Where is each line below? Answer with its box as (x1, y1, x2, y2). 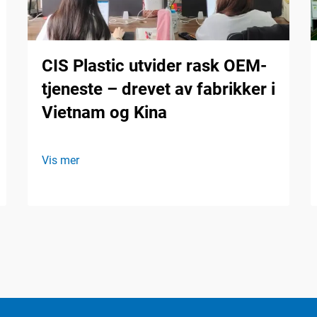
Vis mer (42, 153, 79, 167)
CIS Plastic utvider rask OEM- (42, 55, 267, 76)
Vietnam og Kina (42, 102, 167, 122)
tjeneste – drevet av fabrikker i (42, 79, 275, 99)
